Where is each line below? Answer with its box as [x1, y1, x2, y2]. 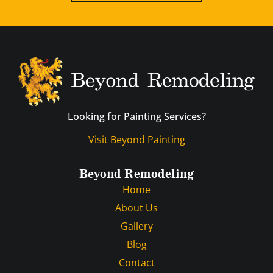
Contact [118, 255, 155, 269]
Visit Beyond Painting [88, 133, 185, 147]
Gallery [120, 219, 153, 233]
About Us [115, 200, 158, 214]
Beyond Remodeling [79, 166, 194, 182]
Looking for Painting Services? [67, 110, 206, 124]
